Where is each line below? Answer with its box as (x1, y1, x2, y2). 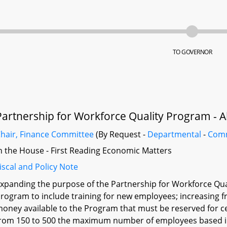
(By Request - (94, 129, 148, 140)
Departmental (147, 129, 202, 140)
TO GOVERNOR (172, 48, 212, 56)
